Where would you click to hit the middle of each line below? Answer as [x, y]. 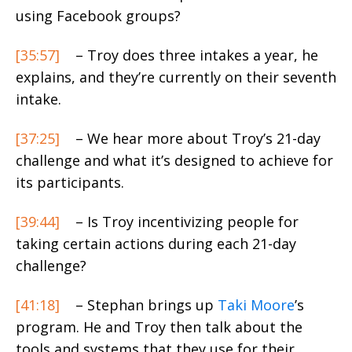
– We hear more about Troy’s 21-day [196, 138]
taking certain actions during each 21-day [156, 243]
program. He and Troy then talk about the [159, 326]
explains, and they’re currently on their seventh [176, 77]
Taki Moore [256, 304]
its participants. [70, 182]
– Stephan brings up [143, 304]
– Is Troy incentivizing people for [185, 221]
